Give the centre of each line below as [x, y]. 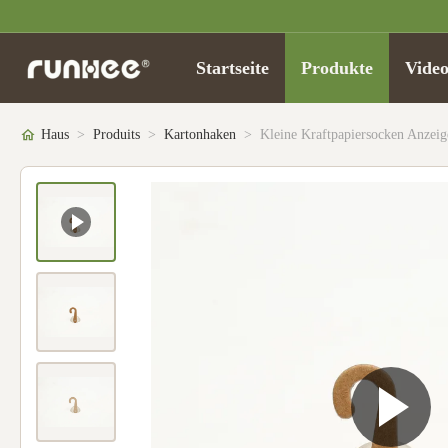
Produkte [337, 68]
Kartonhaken [200, 134]
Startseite [232, 68]
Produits [116, 134]
